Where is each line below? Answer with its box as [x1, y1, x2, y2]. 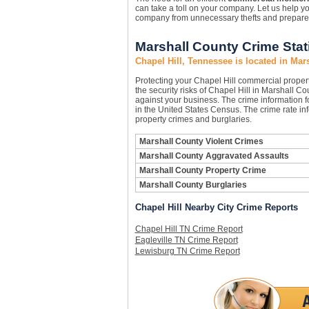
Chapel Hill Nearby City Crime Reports [134, 202, 298, 212]
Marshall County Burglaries [139, 180, 247, 190]
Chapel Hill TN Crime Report [134, 224, 243, 234]
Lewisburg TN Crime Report [134, 246, 240, 256]
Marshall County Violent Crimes [139, 137, 263, 146]
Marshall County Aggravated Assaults [139, 151, 289, 161]
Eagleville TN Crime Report [134, 235, 238, 245]
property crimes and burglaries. [134, 114, 252, 124]
